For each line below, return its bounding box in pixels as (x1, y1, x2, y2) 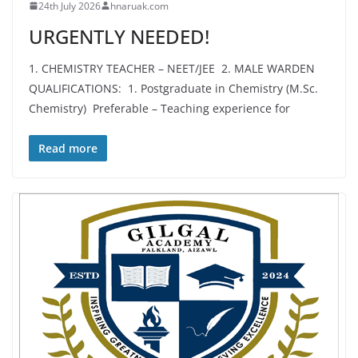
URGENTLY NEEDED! (29, 22, 209, 50)
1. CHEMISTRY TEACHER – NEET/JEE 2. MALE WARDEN (29, 60, 318, 76)
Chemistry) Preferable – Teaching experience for (29, 100, 290, 116)
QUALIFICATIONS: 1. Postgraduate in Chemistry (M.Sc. (29, 80, 318, 96)
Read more (38, 140, 97, 156)
